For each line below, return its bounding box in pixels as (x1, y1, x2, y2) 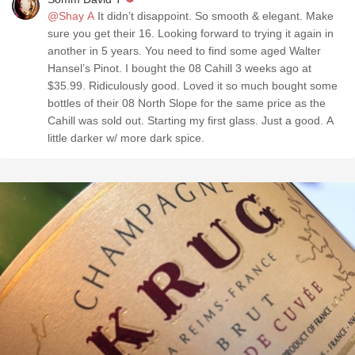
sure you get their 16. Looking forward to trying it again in (48, 27, 334, 40)
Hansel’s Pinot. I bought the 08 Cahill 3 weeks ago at (48, 62, 311, 74)
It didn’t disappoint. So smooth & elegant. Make (94, 10, 334, 22)
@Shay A (48, 10, 94, 22)
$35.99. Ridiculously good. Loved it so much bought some (48, 79, 338, 92)
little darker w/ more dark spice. (48, 132, 204, 144)
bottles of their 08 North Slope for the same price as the (48, 97, 326, 109)
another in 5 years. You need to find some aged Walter (48, 44, 321, 57)
